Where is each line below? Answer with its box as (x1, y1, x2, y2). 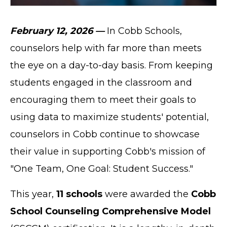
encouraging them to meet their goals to (10, 94, 196, 105)
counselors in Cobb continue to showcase (10, 128, 200, 140)
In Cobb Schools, (104, 25, 182, 36)
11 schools (56, 188, 102, 200)
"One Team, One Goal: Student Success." (10, 163, 193, 174)
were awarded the (102, 188, 191, 200)
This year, (10, 188, 56, 200)
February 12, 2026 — (10, 25, 104, 36)
